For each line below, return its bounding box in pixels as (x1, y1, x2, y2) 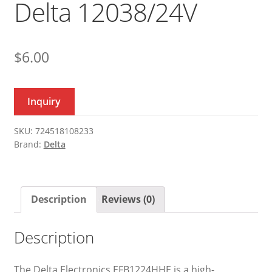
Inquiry (27, 94, 61, 108)
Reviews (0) (101, 192, 155, 206)
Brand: (13, 138, 44, 150)
